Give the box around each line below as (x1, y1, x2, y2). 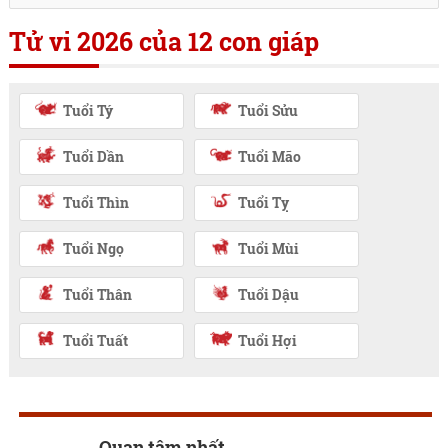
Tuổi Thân (62, 284, 132, 304)
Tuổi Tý (62, 100, 113, 120)
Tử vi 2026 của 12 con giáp (8, 24, 319, 58)
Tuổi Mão (237, 146, 301, 166)
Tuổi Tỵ (237, 192, 289, 212)
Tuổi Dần (62, 146, 124, 166)
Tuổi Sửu (237, 100, 298, 120)
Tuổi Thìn (62, 192, 129, 212)
